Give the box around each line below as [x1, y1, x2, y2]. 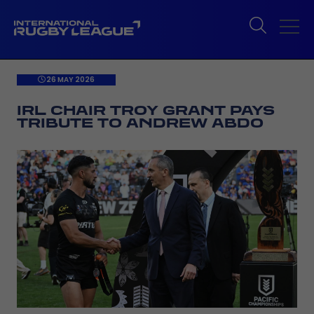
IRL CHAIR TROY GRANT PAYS [17, 102, 275, 118]
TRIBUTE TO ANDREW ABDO [17, 115, 264, 130]
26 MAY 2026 [45, 74, 95, 85]
